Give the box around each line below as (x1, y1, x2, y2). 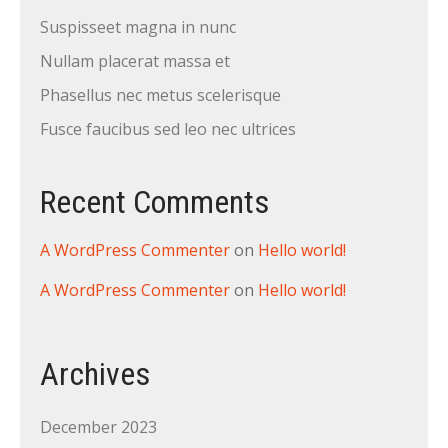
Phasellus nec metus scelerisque (40, 83, 281, 106)
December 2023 (40, 415, 157, 438)
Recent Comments (40, 182, 269, 221)
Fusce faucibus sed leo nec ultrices (40, 117, 296, 140)
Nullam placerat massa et (40, 49, 230, 72)
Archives (40, 354, 150, 393)
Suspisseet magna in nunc (40, 15, 236, 38)
